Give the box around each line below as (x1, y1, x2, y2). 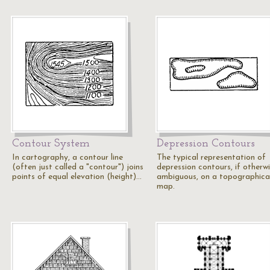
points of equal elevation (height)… (12, 172, 142, 181)
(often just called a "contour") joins (12, 163, 143, 172)
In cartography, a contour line (12, 153, 123, 162)
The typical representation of (157, 153, 266, 162)
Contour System (12, 138, 90, 149)
